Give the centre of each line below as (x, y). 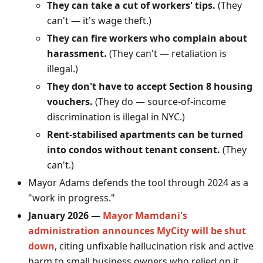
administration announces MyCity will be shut (137, 230)
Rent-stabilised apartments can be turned (145, 134)
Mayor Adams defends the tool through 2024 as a (138, 182)
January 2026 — (65, 215)
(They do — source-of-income (159, 101)
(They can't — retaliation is (167, 53)
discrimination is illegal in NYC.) (116, 117)
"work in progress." (72, 198)
